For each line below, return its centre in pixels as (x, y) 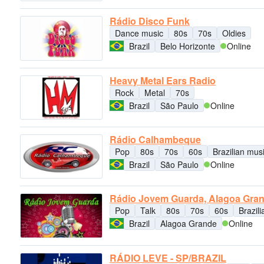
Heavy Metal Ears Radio (163, 80)
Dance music (139, 33)
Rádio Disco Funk (150, 21)
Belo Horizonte (188, 46)
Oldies (234, 33)
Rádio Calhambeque (155, 140)
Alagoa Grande (189, 224)
